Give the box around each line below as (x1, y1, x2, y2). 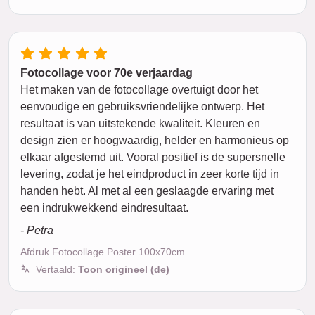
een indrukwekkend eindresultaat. (20, 202, 188, 214)
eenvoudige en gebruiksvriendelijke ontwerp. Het (20, 101, 264, 112)
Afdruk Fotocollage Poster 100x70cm (20, 246, 185, 257)
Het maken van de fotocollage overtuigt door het (20, 84, 258, 96)
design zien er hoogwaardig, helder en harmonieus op (20, 134, 289, 146)
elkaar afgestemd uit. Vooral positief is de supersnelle (20, 151, 285, 163)
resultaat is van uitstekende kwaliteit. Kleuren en (20, 117, 260, 129)
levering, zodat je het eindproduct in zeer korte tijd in (20, 168, 279, 180)
